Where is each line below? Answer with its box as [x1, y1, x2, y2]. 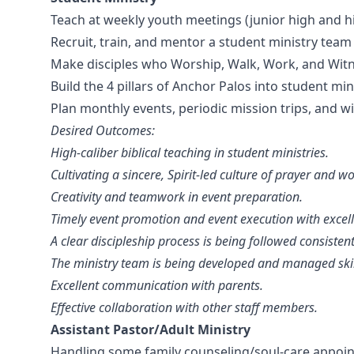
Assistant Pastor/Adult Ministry [51, 321, 250, 338]
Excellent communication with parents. [51, 277, 263, 294]
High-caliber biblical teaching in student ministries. [51, 144, 329, 161]
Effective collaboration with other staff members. [51, 299, 318, 316]
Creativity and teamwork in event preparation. [51, 188, 303, 205]
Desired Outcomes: [51, 122, 155, 139]
